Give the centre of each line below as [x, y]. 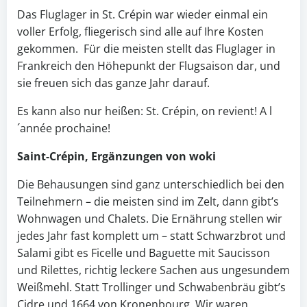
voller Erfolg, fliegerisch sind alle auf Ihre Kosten [140, 32]
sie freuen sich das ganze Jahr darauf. [113, 83]
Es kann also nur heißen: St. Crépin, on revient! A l [145, 111]
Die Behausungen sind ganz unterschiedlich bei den [151, 185]
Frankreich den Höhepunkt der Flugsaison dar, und [149, 66]
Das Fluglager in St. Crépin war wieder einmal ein [143, 15]
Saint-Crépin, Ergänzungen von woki [116, 157]
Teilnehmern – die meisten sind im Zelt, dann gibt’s [148, 202]
